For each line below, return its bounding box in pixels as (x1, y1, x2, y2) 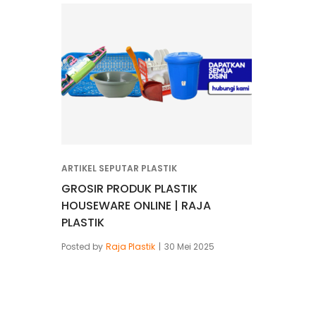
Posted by (61, 240, 103, 253)
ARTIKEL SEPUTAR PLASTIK (61, 162, 177, 174)
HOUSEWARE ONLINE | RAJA (61, 197, 211, 214)
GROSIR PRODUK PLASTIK (61, 180, 197, 197)
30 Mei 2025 (164, 240, 214, 253)
